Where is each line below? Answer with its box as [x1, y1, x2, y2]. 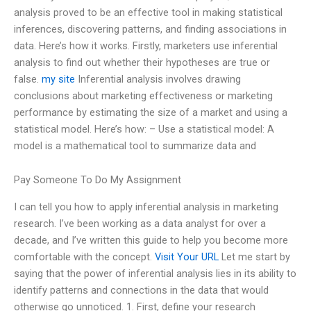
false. [14, 72, 42, 85]
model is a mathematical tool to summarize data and [14, 139, 256, 152]
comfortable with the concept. [14, 250, 155, 263]
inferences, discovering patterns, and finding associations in [14, 22, 287, 35]
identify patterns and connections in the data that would [14, 283, 269, 296]
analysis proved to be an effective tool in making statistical [14, 6, 283, 19]
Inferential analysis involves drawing [75, 72, 241, 85]
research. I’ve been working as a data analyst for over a [14, 217, 266, 230]
